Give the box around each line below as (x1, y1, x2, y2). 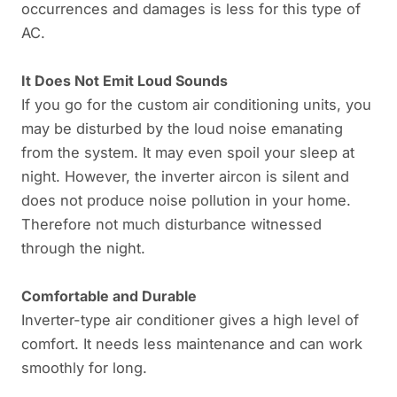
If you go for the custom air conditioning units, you (21, 95, 371, 113)
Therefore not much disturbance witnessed (21, 214, 322, 233)
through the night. (21, 238, 145, 257)
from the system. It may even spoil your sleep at (21, 143, 354, 161)
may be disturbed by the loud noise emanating (21, 119, 343, 137)
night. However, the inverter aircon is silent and (21, 167, 349, 185)
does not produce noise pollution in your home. (21, 191, 351, 209)
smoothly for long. (21, 358, 147, 377)
